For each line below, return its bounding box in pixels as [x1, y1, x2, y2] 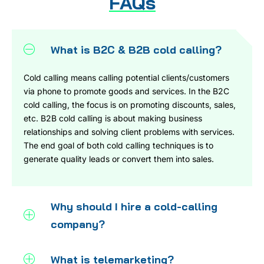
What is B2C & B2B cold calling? [51, 43, 222, 57]
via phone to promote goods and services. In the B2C [24, 86, 229, 97]
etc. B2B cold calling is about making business [24, 113, 202, 124]
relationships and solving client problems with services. [24, 127, 235, 137]
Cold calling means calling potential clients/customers [24, 72, 229, 83]
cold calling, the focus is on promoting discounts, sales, [24, 100, 236, 110]
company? [51, 217, 105, 231]
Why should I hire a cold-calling [51, 199, 217, 213]
